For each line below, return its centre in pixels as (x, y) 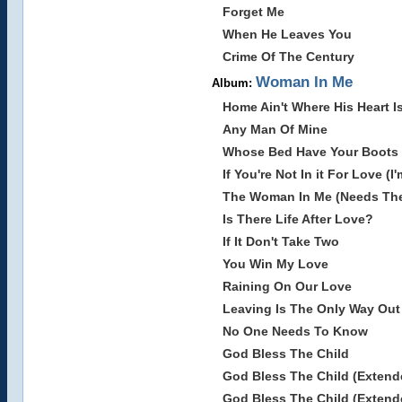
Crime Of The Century (288, 57)
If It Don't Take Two (280, 241)
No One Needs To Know (295, 331)
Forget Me (253, 12)
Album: (233, 83)
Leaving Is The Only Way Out (311, 309)
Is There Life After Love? (297, 219)
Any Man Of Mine (275, 129)
